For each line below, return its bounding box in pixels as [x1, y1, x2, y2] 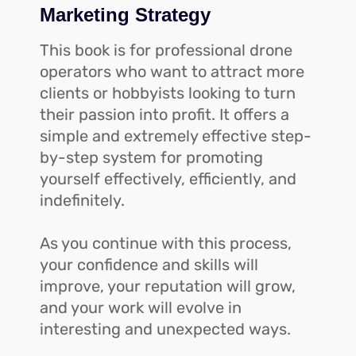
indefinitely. [40, 191, 125, 210]
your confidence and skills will [40, 255, 258, 274]
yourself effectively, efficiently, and [40, 169, 296, 188]
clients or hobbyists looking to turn [40, 83, 296, 103]
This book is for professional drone [40, 41, 292, 60]
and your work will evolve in [40, 298, 242, 317]
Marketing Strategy [40, 4, 211, 25]
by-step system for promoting [40, 148, 263, 167]
